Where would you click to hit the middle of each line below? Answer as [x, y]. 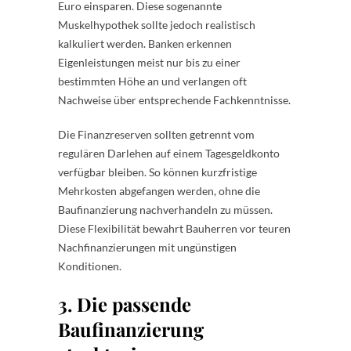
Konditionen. [90, 266]
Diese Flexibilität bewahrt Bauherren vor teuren [174, 228]
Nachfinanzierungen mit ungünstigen [147, 247]
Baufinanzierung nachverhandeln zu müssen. [165, 209]
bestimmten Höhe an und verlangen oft [152, 81]
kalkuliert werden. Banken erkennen [145, 43]
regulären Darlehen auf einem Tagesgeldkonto [169, 153]
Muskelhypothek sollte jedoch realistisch [157, 24]
